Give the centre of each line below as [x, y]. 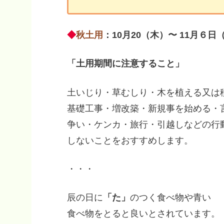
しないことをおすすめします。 [130, 140]
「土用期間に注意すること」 [125, 64]
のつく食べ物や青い [170, 197]
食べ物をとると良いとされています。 [143, 213]
